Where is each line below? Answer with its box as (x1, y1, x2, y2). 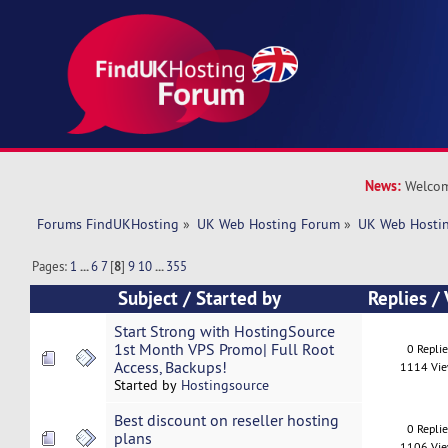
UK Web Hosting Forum (197, 215, 341, 234)
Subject (118, 286, 179, 312)
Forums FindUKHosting (36, 215, 179, 234)
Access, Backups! (113, 357, 227, 378)
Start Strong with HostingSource (113, 321, 335, 342)
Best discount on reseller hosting (113, 410, 339, 431)
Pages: (32, 258, 71, 275)
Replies (367, 286, 427, 312)
